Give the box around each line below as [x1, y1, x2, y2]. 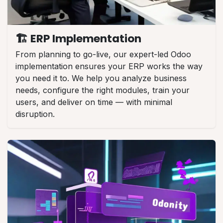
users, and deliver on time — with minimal [15, 97, 172, 107]
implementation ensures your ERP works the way [15, 61, 203, 71]
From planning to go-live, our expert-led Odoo [15, 49, 191, 59]
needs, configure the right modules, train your [15, 85, 190, 95]
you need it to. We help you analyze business [15, 73, 187, 83]
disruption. [15, 109, 55, 119]
